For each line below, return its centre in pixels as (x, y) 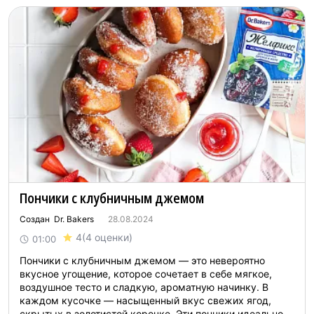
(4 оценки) (107, 237)
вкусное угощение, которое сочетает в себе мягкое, (146, 274)
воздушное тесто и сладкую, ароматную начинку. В (144, 287)
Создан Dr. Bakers (57, 219)
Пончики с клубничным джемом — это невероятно (142, 260)
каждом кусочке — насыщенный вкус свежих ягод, (145, 300)
